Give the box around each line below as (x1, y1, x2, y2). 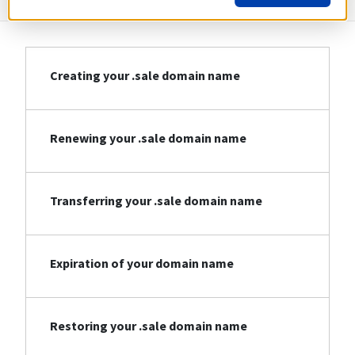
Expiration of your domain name (50, 255, 234, 272)
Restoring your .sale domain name (50, 318, 247, 334)
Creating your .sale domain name (50, 67, 240, 84)
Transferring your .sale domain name (50, 193, 262, 209)
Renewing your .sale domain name (50, 130, 246, 147)
